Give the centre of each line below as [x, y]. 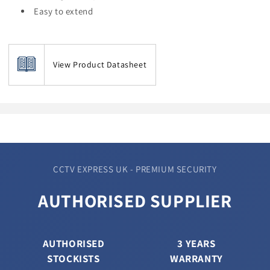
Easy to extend [64, 11]
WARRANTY [196, 259]
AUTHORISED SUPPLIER [135, 201]
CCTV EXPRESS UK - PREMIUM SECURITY [135, 169]
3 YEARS [196, 244]
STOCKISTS [74, 259]
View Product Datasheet [100, 65]
